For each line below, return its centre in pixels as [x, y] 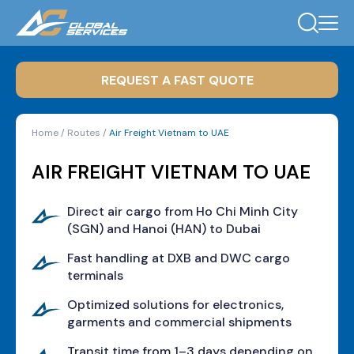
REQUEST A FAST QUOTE [231, 80]
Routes [84, 133]
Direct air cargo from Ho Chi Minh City [183, 211]
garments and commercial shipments [179, 322]
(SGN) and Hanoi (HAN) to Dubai [164, 229]
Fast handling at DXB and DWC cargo [179, 258]
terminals [95, 275]
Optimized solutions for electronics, [175, 305]
